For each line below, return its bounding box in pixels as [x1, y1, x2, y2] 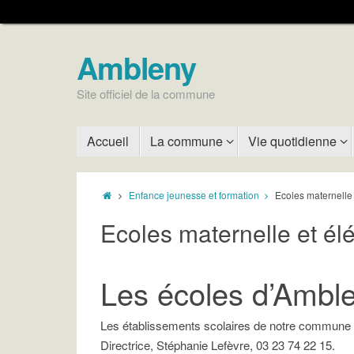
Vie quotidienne [248, 132, 337, 150]
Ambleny [77, 46, 197, 89]
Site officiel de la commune [77, 85, 215, 102]
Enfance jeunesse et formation [129, 188, 260, 201]
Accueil [87, 132, 129, 150]
